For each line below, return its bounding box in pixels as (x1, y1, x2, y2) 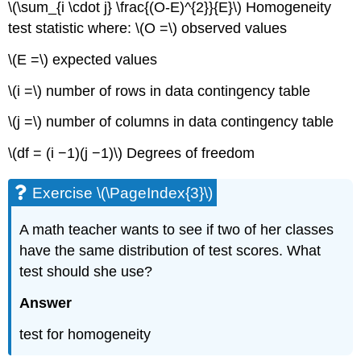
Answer (19, 294, 73, 311)
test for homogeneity (19, 326, 151, 342)
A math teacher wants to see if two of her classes (19, 222, 334, 239)
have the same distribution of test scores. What (19, 243, 322, 259)
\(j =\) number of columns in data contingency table (8, 114, 334, 131)
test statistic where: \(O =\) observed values (8, 19, 288, 36)
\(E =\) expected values (8, 51, 158, 68)
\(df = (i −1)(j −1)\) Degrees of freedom (8, 145, 255, 162)
